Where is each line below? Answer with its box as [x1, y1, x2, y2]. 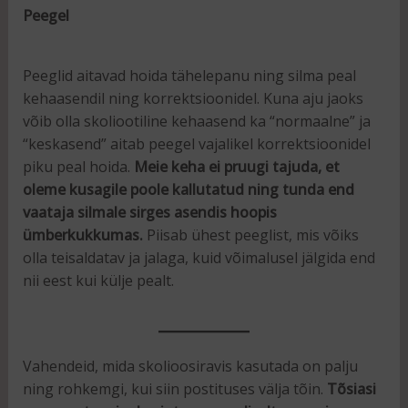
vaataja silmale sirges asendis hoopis [22, 202, 277, 223]
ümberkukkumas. [22, 225, 143, 246]
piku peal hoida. [22, 157, 134, 178]
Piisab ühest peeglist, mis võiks [142, 225, 359, 246]
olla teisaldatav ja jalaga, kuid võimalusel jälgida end [22, 248, 375, 269]
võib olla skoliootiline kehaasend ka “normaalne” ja [22, 111, 371, 132]
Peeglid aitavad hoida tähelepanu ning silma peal [22, 66, 356, 87]
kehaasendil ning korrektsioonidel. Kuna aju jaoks [22, 88, 363, 109]
